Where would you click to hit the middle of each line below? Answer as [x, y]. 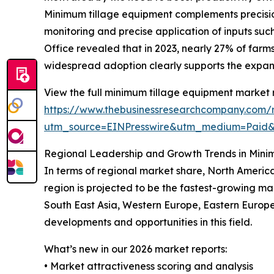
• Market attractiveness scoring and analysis [149, 266]
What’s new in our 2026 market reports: [135, 249]
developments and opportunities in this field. [148, 222]
